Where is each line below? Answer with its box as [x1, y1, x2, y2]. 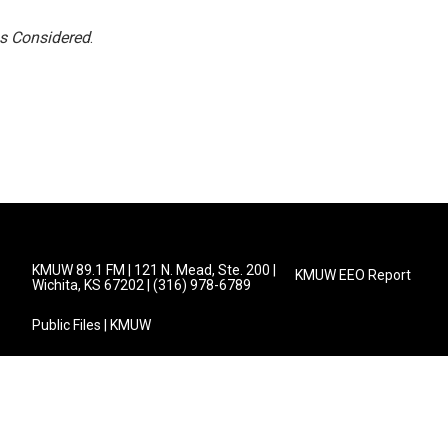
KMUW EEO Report [295, 267, 412, 283]
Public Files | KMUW [32, 317, 151, 333]
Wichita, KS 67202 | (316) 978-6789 [32, 277, 251, 293]
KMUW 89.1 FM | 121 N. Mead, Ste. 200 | [32, 262, 276, 278]
